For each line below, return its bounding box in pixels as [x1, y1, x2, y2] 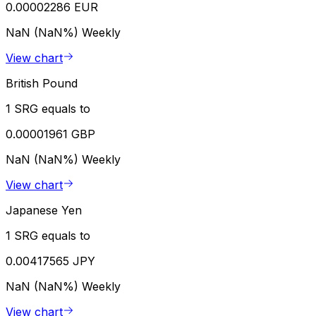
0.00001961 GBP [6, 127, 95, 142]
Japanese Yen [6, 203, 82, 218]
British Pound [6, 76, 78, 91]
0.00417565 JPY [6, 254, 95, 269]
